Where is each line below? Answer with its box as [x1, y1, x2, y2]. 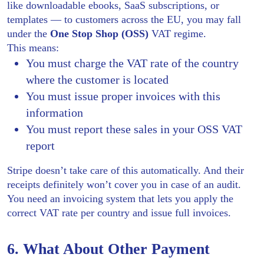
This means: [7, 41, 59, 54]
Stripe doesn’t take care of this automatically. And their [7, 164, 244, 176]
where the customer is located [26, 72, 169, 86]
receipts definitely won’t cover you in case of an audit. [7, 178, 241, 190]
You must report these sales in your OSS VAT [26, 122, 242, 136]
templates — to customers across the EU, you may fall [7, 13, 241, 25]
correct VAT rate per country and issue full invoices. [7, 206, 231, 219]
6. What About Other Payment [7, 240, 210, 258]
